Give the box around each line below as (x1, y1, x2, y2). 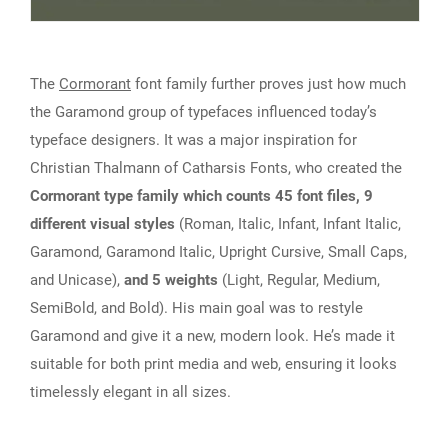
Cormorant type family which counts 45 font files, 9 (30, 187, 373, 206)
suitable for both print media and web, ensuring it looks (30, 355, 397, 374)
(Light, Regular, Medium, (218, 271, 380, 290)
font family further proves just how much (131, 75, 406, 94)
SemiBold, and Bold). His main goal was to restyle (30, 299, 363, 318)
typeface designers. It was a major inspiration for (30, 131, 357, 150)
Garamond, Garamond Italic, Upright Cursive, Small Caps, (30, 243, 407, 262)
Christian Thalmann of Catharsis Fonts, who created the (30, 159, 402, 178)
